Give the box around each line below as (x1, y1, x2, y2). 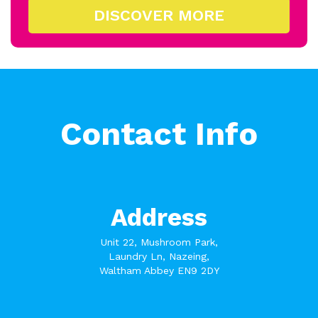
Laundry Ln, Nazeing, (109, 251, 209, 263)
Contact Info (60, 115, 258, 153)
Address (111, 202, 207, 233)
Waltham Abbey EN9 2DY (99, 265, 219, 277)
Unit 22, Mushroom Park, (100, 236, 218, 248)
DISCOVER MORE (94, 6, 224, 25)
